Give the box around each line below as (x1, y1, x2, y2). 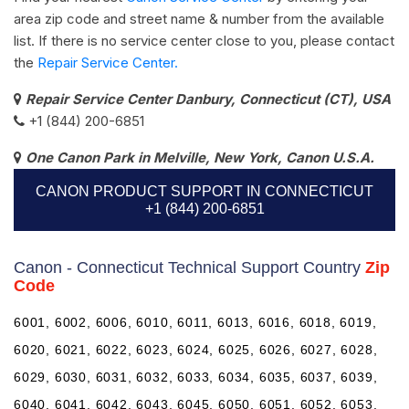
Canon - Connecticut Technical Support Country (14, 257, 365, 277)
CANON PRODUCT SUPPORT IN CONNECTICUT (36, 183, 373, 199)
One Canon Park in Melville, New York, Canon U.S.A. (26, 148, 374, 166)
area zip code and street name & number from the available (14, 9, 384, 27)
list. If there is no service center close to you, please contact (14, 31, 394, 49)
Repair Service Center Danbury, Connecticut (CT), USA (26, 89, 391, 108)
